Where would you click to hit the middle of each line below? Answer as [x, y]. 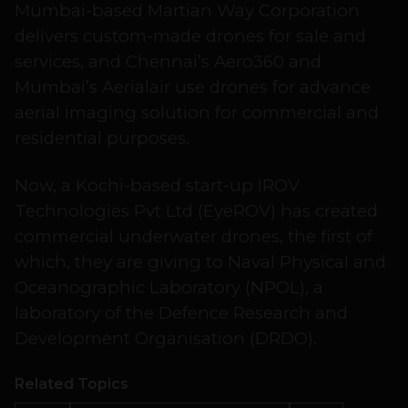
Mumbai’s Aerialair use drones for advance [193, 87]
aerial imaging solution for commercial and [197, 113]
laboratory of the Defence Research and [181, 313]
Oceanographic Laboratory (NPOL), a [169, 288]
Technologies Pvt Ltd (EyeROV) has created [196, 211]
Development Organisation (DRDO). [166, 339]
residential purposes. [102, 138]
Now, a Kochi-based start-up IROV [157, 186]
